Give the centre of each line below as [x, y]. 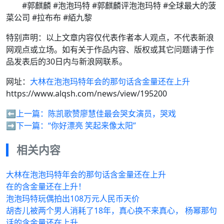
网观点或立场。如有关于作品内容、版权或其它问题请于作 [110, 49]
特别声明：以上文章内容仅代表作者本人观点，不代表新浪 [110, 37]
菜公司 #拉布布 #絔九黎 [49, 17]
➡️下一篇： [27, 125]
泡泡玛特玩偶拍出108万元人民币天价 [73, 198]
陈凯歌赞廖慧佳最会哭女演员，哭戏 [112, 113]
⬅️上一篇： [27, 113]
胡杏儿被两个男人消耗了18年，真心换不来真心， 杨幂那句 [111, 210]
